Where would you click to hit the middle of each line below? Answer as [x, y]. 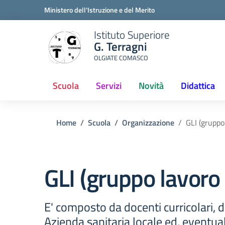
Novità [151, 86]
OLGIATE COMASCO [121, 58]
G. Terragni [120, 46]
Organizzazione [148, 123]
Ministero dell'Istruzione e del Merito [99, 10]
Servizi [109, 86]
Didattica [198, 86]
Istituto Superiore [132, 34]
